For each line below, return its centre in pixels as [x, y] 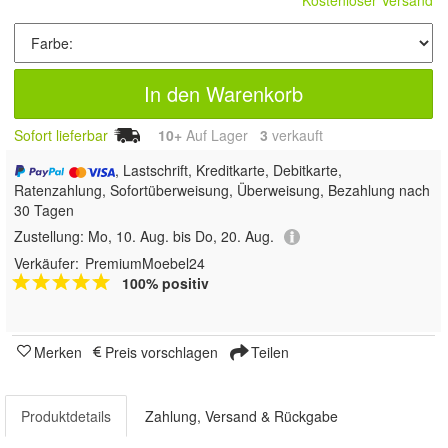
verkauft [295, 134]
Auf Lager [221, 134]
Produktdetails [66, 416]
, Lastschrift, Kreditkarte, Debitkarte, [229, 169]
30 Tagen [44, 209]
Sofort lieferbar [61, 134]
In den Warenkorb [223, 93]
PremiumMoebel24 [145, 263]
